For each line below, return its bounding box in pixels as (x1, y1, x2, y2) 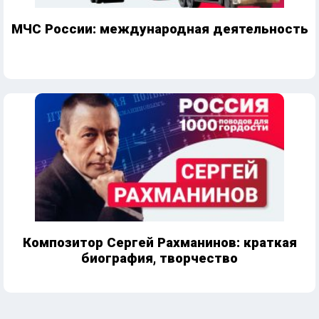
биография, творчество (81, 250, 238, 266)
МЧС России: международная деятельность (11, 21, 308, 37)
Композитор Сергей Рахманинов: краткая (22, 234, 297, 251)
